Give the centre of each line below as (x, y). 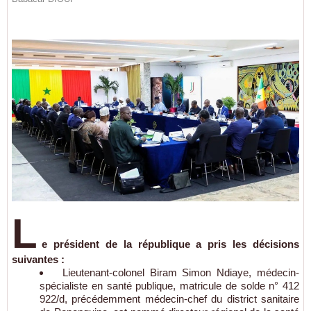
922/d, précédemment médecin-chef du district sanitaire (169, 299)
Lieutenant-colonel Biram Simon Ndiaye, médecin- (178, 272)
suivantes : (38, 259)
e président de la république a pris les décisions (170, 244)
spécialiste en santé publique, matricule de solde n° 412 (169, 285)
